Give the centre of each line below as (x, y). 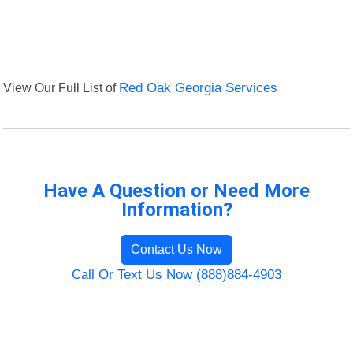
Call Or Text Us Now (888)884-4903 (176, 275)
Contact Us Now (176, 250)
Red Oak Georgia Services (199, 88)
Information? (176, 210)
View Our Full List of (61, 88)
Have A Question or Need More (176, 191)
